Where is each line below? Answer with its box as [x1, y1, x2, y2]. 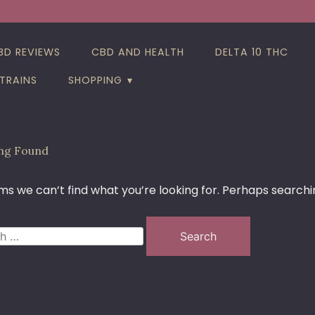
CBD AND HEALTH [91, 44, 185, 59]
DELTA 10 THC [215, 44, 289, 59]
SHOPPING [68, 72, 123, 87]
